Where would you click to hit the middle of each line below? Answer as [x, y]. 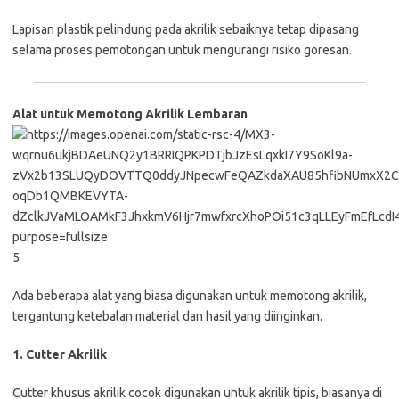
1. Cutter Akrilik [60, 354]
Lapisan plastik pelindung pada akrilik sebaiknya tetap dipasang [186, 29]
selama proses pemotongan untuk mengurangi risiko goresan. [182, 49]
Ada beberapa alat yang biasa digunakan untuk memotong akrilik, [190, 295]
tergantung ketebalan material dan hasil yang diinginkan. [167, 316]
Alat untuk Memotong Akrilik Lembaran [130, 114]
